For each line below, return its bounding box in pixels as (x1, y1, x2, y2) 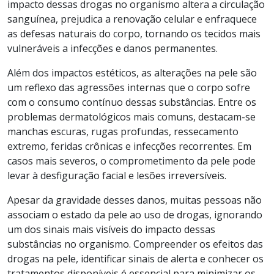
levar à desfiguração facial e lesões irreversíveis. (7, 168, 226, 182)
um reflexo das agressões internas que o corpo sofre (7, 80, 250, 94)
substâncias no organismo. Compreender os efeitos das (7, 237, 263, 251)
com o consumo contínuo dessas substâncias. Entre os (7, 95, 256, 109)
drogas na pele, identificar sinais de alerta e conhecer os (7, 251, 264, 265)
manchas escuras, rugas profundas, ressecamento (7, 124, 239, 138)
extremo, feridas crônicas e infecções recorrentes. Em (7, 139, 251, 153)
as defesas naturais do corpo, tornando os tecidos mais (7, 26, 261, 40)
